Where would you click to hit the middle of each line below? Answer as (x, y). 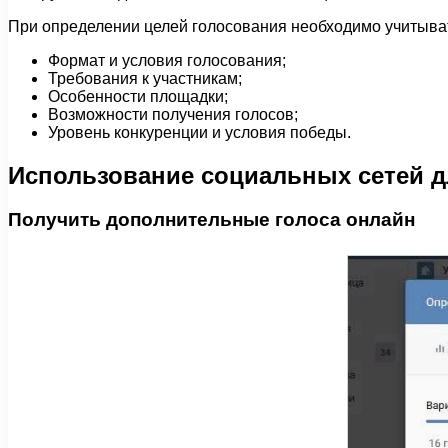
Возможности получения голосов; (173, 114)
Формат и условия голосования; (167, 60)
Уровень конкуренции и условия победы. (199, 132)
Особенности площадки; (138, 96)
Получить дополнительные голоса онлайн (211, 220)
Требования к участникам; (145, 78)
